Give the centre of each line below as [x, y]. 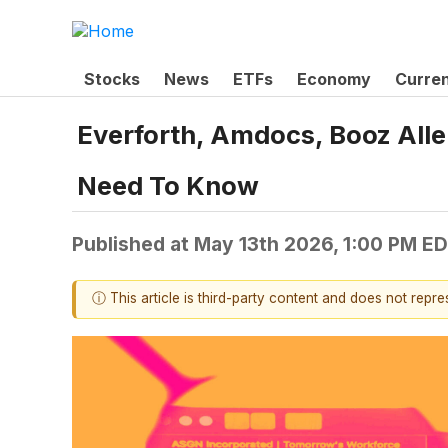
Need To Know [168, 186]
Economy [334, 78]
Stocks [112, 78]
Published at [133, 244]
